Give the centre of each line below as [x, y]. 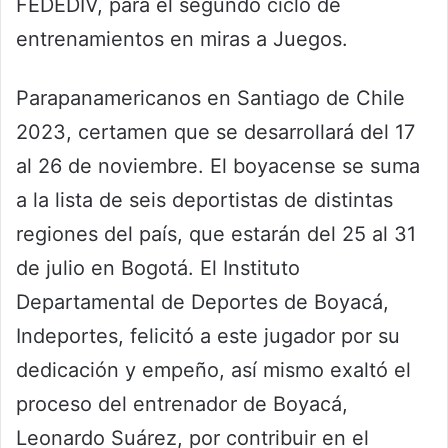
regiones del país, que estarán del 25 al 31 [216, 233]
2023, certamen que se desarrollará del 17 [215, 131]
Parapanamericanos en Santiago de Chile [210, 97]
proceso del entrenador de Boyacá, [182, 403]
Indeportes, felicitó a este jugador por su [208, 335]
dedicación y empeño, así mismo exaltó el [213, 369]
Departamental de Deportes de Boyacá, [202, 301]
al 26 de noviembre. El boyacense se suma [218, 165]
